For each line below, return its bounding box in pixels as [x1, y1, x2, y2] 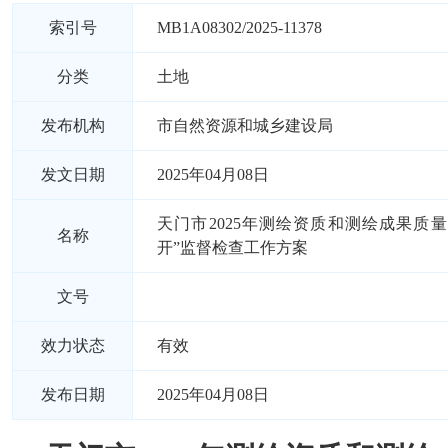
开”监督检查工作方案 [157, 239, 308, 256]
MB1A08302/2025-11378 [157, 19, 322, 36]
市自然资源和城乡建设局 [157, 117, 333, 134]
